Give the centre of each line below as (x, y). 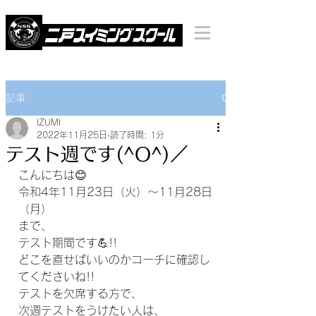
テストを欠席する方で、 (80, 293)
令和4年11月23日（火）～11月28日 (115, 192)
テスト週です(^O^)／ (97, 154)
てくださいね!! (56, 276)
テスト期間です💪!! (68, 243)
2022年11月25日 (72, 135)
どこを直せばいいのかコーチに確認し (114, 260)
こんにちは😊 (53, 175)
